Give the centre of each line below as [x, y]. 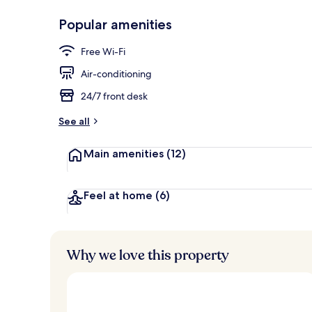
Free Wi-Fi [103, 51]
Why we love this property [148, 255]
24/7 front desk [114, 96]
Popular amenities [115, 24]
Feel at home [119, 195]
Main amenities [125, 153]
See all [74, 121]
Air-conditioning [116, 73]
